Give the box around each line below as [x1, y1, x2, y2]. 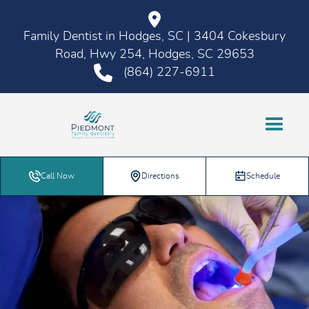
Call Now [41, 172, 75, 181]
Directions [141, 172, 179, 181]
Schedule [246, 172, 280, 181]
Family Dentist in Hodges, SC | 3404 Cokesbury [23, 30, 286, 43]
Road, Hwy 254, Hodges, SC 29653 [54, 48, 255, 61]
